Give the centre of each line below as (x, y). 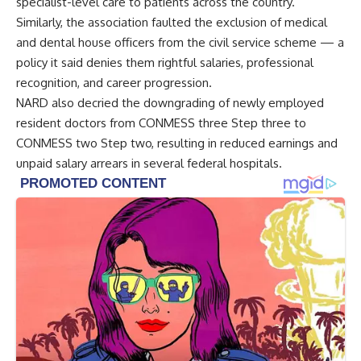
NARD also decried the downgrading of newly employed (170, 103)
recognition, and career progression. (114, 83)
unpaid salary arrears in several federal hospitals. (149, 164)
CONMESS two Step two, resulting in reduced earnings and (177, 143)
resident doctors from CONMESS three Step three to (161, 123)
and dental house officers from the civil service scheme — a (180, 43)
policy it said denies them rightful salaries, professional (165, 63)
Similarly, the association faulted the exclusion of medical (172, 23)
